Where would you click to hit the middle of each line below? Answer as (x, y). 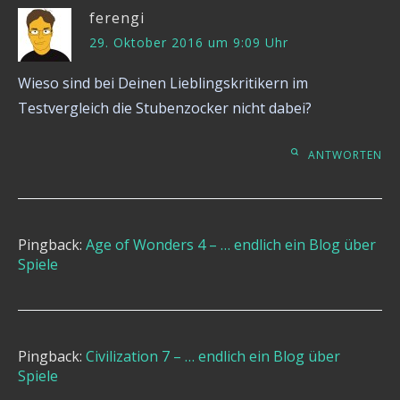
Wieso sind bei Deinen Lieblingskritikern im (163, 83)
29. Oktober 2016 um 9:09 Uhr (189, 43)
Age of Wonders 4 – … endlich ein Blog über (231, 245)
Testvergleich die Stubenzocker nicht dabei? (165, 108)
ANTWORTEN (345, 155)
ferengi (117, 18)
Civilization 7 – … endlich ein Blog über (213, 357)
